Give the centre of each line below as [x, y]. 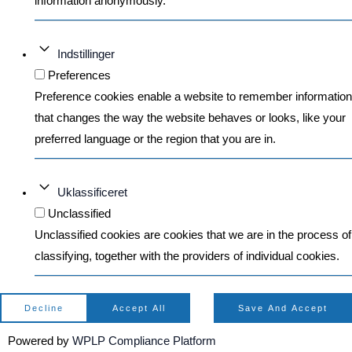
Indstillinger [86, 54]
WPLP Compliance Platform [144, 341]
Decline [44, 308]
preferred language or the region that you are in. [155, 139]
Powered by [40, 341]
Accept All [139, 308]
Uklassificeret [92, 192]
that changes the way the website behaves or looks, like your [190, 117]
